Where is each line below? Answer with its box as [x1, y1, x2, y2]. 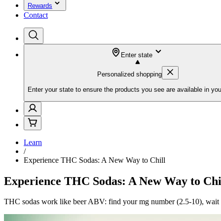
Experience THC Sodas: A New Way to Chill [24, 155, 165, 164]
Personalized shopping [97, 71, 162, 78]
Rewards [28, 2, 52, 9]
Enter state [121, 51, 152, 59]
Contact [24, 11, 48, 19]
